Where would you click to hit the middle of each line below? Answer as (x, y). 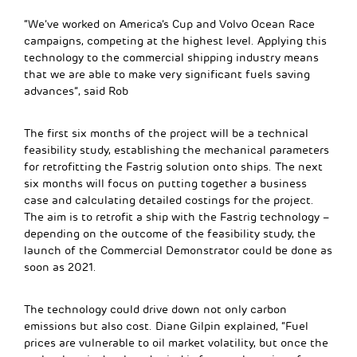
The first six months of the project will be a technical (166, 133)
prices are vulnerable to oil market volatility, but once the (176, 343)
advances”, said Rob (76, 91)
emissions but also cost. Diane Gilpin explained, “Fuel (166, 326)
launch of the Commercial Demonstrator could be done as (178, 250)
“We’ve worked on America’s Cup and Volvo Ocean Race (169, 24)
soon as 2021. (60, 267)
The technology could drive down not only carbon (155, 309)
